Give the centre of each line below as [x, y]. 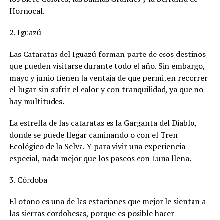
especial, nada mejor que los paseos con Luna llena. [100, 158]
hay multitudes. [37, 101]
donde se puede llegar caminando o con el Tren [93, 134]
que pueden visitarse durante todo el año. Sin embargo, [107, 66]
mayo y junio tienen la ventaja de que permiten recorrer [108, 77]
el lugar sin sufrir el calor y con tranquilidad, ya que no [106, 89]
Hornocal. [27, 11]
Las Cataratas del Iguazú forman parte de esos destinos [107, 54]
